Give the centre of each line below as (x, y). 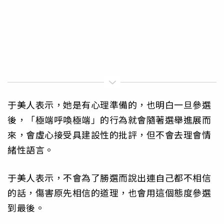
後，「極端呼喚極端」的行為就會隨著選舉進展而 (109, 120)
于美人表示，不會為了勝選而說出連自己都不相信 (109, 178)
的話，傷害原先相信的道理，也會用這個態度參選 (109, 193)
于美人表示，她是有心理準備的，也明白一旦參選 (109, 105)
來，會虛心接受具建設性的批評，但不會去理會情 (109, 135)
